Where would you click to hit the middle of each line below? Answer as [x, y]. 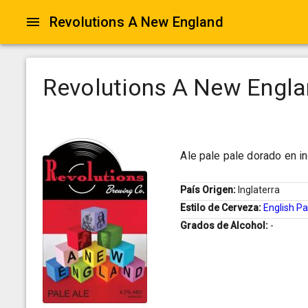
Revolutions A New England [136, 22]
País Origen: [209, 190]
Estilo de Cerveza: [222, 208]
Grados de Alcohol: [225, 226]
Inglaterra [259, 190]
